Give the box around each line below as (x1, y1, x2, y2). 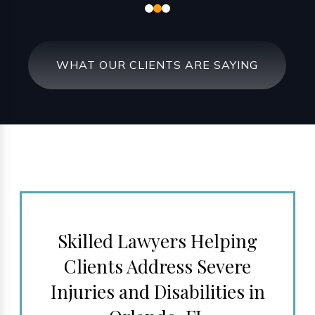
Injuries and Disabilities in (50, 279, 265, 304)
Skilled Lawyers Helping (58, 229, 257, 254)
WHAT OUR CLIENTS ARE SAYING (56, 58, 259, 72)
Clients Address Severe (64, 254, 251, 279)
